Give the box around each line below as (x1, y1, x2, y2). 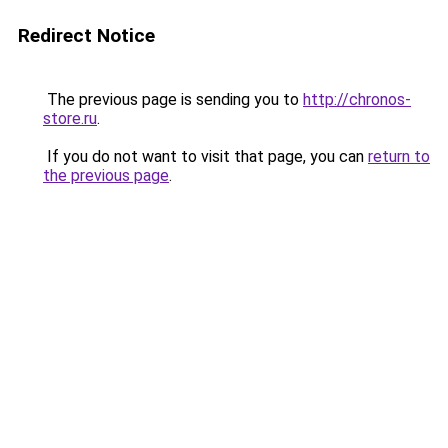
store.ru (43, 109, 97, 128)
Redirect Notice (18, 24, 155, 47)
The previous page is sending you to (43, 90, 303, 109)
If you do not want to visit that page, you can (43, 147, 368, 166)
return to (368, 147, 430, 166)
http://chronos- (303, 90, 411, 109)
